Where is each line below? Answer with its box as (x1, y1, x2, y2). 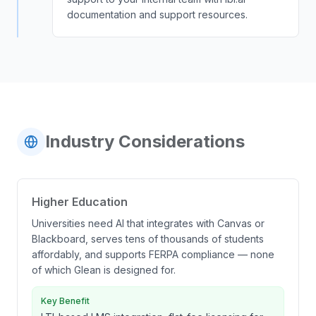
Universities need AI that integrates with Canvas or (32, 217, 265, 229)
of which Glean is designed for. (32, 264, 176, 276)
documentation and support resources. (67, 8, 248, 20)
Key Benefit (41, 296, 90, 306)
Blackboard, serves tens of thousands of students (32, 233, 264, 245)
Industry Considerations (45, 131, 245, 152)
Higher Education (32, 195, 128, 209)
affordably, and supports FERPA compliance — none (32, 248, 274, 260)
